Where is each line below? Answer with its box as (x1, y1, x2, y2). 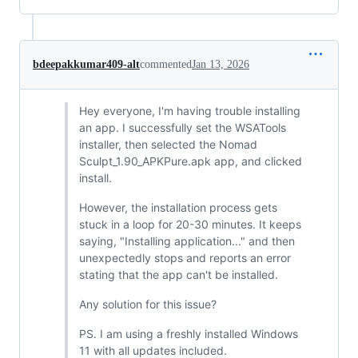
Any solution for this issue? (78, 296, 217, 311)
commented (140, 58, 192, 70)
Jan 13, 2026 (192, 58, 249, 70)
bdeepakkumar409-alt (33, 58, 140, 70)
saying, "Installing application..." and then (78, 233, 295, 248)
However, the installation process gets (78, 200, 277, 214)
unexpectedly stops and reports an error (78, 250, 291, 265)
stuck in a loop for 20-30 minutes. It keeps (78, 217, 301, 231)
